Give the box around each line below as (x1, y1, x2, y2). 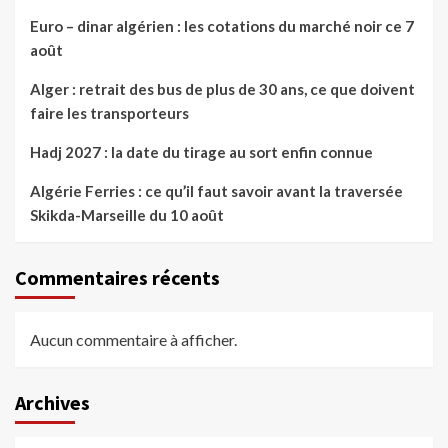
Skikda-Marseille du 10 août (30, 206, 224, 225)
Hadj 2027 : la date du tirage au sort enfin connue (30, 143, 373, 162)
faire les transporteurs (30, 104, 189, 123)
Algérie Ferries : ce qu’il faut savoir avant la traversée (30, 182, 403, 201)
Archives (15, 390, 90, 416)
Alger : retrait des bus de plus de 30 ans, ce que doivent (30, 80, 415, 99)
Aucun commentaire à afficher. (30, 330, 237, 350)
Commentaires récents (15, 265, 220, 291)
